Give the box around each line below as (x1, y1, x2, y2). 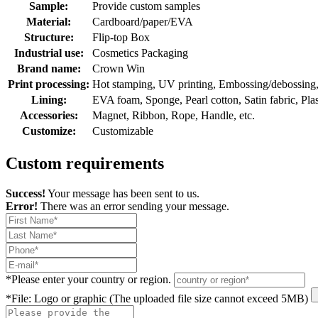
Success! (6, 187, 45, 199)
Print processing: (8, 77, 89, 90)
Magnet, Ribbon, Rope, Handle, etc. (92, 109, 255, 121)
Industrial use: (13, 46, 84, 59)
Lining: (31, 93, 67, 106)
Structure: (23, 31, 74, 43)
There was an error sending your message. (38, 199, 229, 212)
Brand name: (16, 62, 81, 75)
